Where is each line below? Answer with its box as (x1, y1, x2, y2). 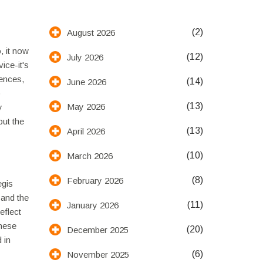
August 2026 (66, 27, 115, 38)
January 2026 (66, 200, 119, 210)
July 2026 (66, 52, 103, 62)
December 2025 (66, 224, 129, 235)
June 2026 (66, 76, 106, 87)
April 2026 (66, 126, 105, 136)
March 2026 (66, 150, 113, 161)
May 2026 (66, 101, 105, 112)
